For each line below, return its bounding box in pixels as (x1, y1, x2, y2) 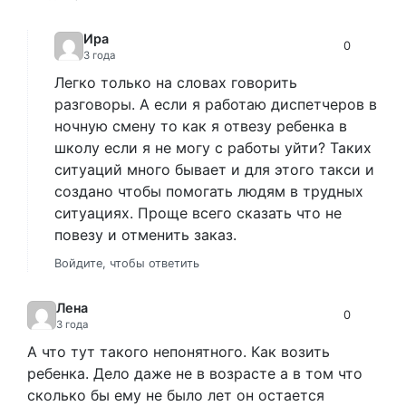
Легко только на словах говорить (54, 72, 297, 92)
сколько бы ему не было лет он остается (27, 385, 324, 404)
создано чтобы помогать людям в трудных (54, 181, 363, 200)
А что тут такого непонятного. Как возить (27, 342, 330, 361)
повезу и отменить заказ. (54, 225, 237, 244)
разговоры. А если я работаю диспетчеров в (54, 94, 377, 113)
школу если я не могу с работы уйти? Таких (54, 138, 372, 157)
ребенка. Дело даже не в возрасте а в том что (27, 363, 362, 382)
